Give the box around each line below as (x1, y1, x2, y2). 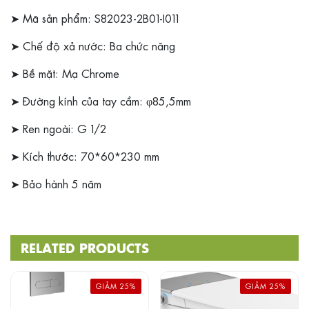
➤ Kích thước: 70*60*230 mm (10, 148, 159, 165)
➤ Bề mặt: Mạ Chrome (10, 65, 119, 82)
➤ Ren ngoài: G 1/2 (10, 120, 106, 137)
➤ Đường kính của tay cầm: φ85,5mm (10, 92, 191, 110)
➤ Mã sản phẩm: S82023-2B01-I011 (10, 10, 179, 27)
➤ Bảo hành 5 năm (10, 175, 101, 192)
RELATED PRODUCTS (21, 239, 149, 257)
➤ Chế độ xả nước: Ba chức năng (10, 37, 175, 54)
